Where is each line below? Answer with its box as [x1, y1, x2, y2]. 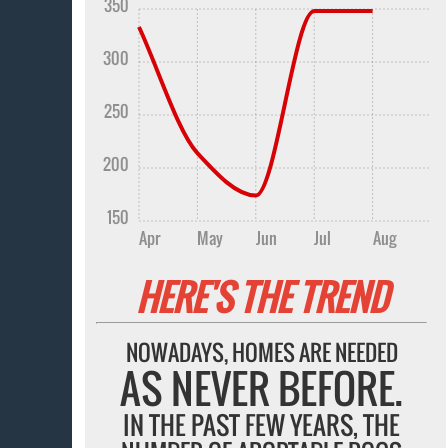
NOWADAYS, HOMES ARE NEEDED [125, 335, 398, 368]
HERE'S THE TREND [135, 269, 388, 323]
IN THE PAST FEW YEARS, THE [123, 405, 401, 443]
